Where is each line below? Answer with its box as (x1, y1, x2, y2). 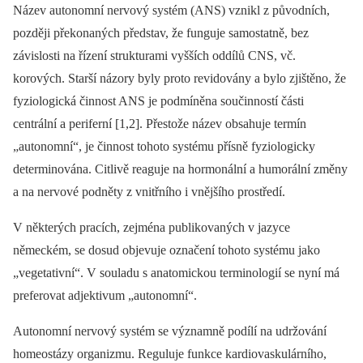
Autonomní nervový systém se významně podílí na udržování (13, 323, 327, 338)
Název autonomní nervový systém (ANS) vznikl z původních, (13, 2, 330, 17)
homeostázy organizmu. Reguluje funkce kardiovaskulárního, (13, 346, 327, 361)
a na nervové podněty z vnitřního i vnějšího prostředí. (13, 184, 285, 199)
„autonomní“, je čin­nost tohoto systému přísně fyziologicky (13, 139, 315, 153)
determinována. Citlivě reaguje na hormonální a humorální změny (13, 161, 348, 176)
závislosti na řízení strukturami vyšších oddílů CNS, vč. (13, 48, 296, 62)
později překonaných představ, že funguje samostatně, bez (13, 25, 309, 40)
